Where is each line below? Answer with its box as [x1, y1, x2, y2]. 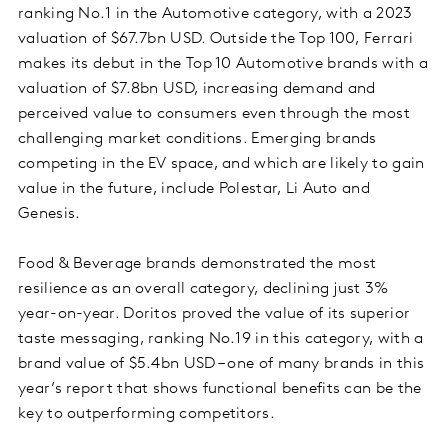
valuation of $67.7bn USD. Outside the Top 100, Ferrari [18, 31, 414, 48]
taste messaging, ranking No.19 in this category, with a [18, 331, 424, 348]
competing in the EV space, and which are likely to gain [18, 156, 425, 173]
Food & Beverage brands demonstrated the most [18, 256, 377, 273]
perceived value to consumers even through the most [18, 106, 410, 123]
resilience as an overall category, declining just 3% [18, 281, 389, 298]
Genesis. [18, 206, 81, 223]
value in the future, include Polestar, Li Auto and [18, 181, 370, 198]
